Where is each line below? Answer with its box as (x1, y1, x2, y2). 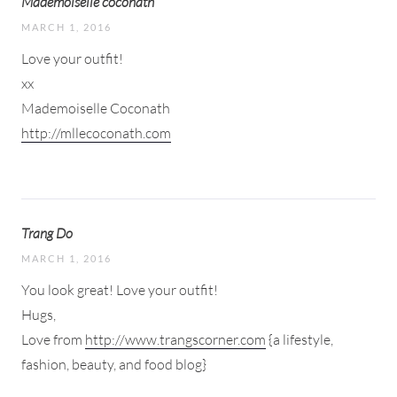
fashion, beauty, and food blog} (21, 354, 206, 373)
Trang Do (21, 223, 73, 242)
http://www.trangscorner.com (85, 330, 266, 348)
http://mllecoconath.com (21, 123, 171, 142)
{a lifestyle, (266, 330, 333, 348)
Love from (21, 330, 85, 348)
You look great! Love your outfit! (21, 280, 218, 299)
